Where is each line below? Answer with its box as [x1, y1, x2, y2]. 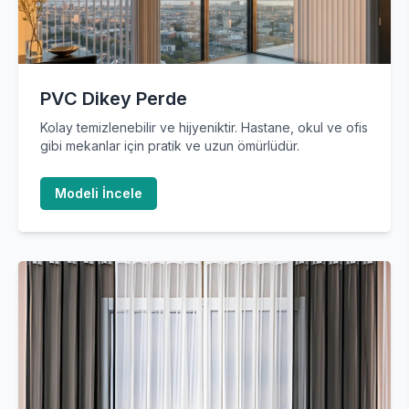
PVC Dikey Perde [40, 88, 187, 110]
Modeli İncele [55, 185, 142, 201]
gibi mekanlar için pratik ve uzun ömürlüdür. [40, 138, 299, 153]
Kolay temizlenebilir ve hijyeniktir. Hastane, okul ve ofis [40, 120, 368, 135]
